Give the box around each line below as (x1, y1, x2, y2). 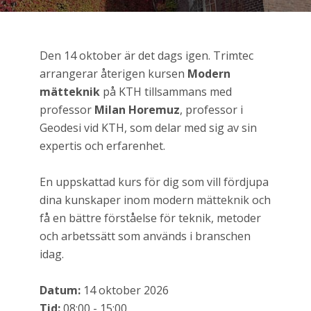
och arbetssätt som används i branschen (39, 228, 251, 244)
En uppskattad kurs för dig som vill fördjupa (39, 174, 269, 190)
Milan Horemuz (94, 102, 180, 117)
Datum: (39, 283, 81, 298)
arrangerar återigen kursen (39, 66, 187, 81)
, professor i (179, 102, 243, 117)
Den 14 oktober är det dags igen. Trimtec (39, 48, 253, 63)
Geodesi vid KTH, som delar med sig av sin (39, 120, 257, 135)
